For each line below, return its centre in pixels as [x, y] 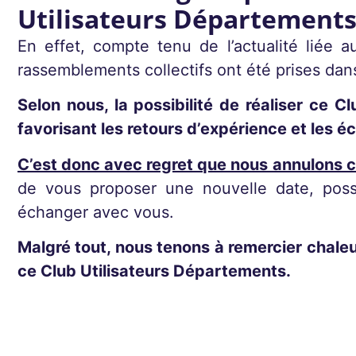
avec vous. [133, 212]
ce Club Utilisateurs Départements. [154, 271]
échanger [55, 212]
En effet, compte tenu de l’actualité [162, 46]
